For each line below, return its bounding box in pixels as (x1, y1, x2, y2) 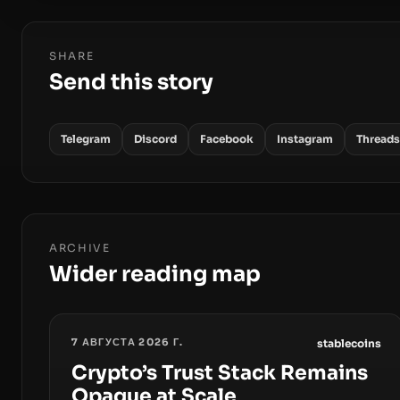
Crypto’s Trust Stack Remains (71, 361, 368, 386)
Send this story (49, 69, 213, 96)
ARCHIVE (49, 241, 111, 255)
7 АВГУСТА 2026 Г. (71, 336, 184, 349)
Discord (134, 132, 177, 146)
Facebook (200, 132, 254, 146)
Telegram (61, 132, 111, 146)
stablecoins (316, 337, 381, 351)
